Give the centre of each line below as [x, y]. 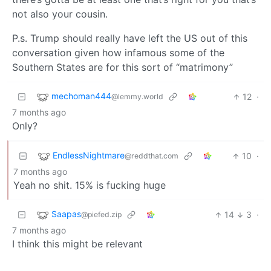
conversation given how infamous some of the [118, 53]
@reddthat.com [152, 156]
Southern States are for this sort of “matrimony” [122, 67]
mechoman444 [81, 96]
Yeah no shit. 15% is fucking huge [90, 185]
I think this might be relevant [77, 244]
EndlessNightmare [89, 155]
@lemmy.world [137, 97]
